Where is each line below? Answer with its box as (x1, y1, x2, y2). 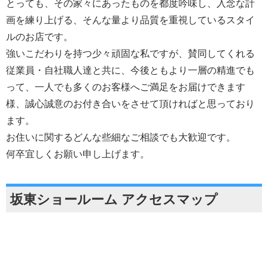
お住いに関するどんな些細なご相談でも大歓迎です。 (6, 132, 236, 143)
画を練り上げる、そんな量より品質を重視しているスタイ (6, 15, 255, 26)
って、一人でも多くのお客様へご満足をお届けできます (6, 82, 245, 93)
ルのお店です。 (6, 32, 73, 42)
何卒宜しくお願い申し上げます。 (6, 149, 150, 160)
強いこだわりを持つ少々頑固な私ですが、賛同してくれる (6, 48, 255, 59)
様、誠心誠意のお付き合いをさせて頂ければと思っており (6, 99, 255, 109)
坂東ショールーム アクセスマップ (10, 192, 218, 208)
